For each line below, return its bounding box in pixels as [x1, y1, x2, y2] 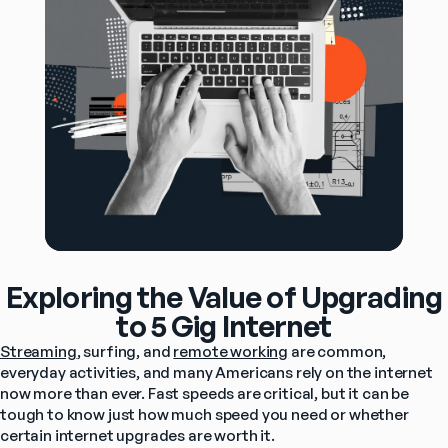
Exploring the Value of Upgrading [6, 279, 442, 316]
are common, [288, 342, 387, 362]
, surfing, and [76, 342, 174, 362]
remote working [173, 342, 289, 362]
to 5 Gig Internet [116, 308, 332, 345]
